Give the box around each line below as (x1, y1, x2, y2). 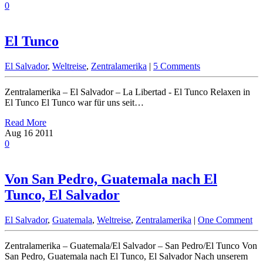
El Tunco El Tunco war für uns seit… (5, 97, 144, 107)
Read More (5, 117, 46, 127)
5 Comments (153, 60, 200, 71)
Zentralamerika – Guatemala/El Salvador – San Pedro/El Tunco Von (5, 240, 257, 251)
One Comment (198, 214, 252, 225)
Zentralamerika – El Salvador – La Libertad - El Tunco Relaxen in (5, 86, 250, 97)
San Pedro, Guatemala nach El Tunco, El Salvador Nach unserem (5, 251, 248, 261)
